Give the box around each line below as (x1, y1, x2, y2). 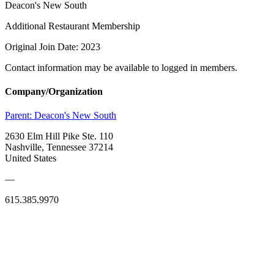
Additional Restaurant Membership (5, 20, 140, 31)
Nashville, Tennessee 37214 (5, 142, 113, 153)
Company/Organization (5, 86, 103, 97)
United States (5, 153, 56, 164)
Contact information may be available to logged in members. (5, 62, 237, 73)
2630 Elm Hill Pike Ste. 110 (5, 131, 113, 142)
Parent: (5, 110, 34, 121)
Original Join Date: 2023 (5, 41, 100, 52)
